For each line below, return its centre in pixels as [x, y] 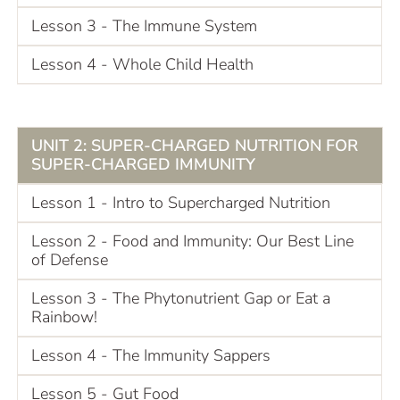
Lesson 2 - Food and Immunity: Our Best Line [192, 241]
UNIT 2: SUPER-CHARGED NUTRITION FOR [195, 145]
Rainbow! [64, 317]
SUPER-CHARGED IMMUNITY [143, 164]
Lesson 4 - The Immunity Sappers [151, 355]
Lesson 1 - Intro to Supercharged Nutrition [181, 202]
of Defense [70, 259]
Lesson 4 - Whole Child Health [142, 64]
